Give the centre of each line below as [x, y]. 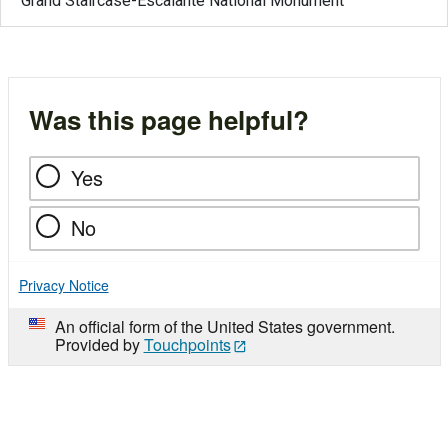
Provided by [99, 344]
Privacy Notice [63, 284]
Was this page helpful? [168, 119]
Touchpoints [187, 344]
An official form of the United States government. [224, 326]
